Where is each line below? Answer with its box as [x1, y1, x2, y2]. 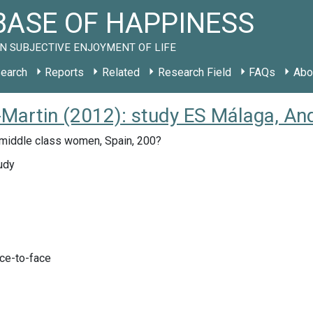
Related [101, 66, 140, 79]
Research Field [157, 66, 231, 79]
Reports [45, 66, 85, 79]
